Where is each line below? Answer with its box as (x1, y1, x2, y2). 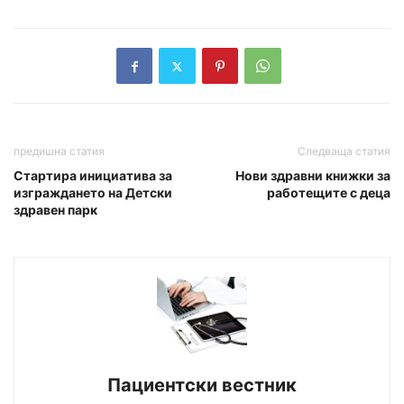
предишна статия (14, 144, 105, 159)
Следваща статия (298, 144, 390, 159)
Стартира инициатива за (14, 168, 172, 184)
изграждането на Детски (14, 185, 172, 201)
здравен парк (14, 202, 97, 218)
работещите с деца (267, 185, 390, 201)
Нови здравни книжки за (235, 168, 390, 184)
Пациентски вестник (107, 373, 297, 396)
